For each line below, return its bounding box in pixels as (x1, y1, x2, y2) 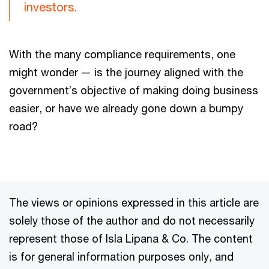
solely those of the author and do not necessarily (9, 213, 255, 227)
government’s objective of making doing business (9, 83, 258, 97)
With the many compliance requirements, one (9, 47, 235, 61)
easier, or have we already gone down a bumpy (9, 101, 243, 115)
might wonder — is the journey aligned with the (9, 65, 243, 79)
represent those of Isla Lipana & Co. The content (9, 231, 253, 245)
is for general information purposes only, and (9, 249, 234, 263)
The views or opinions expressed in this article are (9, 195, 259, 209)
